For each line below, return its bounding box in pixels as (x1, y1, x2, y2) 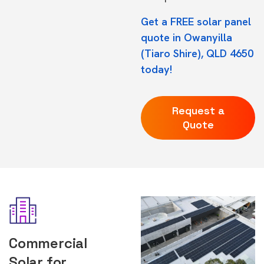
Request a (171, 104, 225, 117)
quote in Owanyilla (141, 31, 232, 44)
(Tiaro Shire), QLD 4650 (141, 47, 253, 60)
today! (141, 62, 172, 76)
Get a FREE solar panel (141, 15, 251, 28)
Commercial (9, 234, 87, 252)
